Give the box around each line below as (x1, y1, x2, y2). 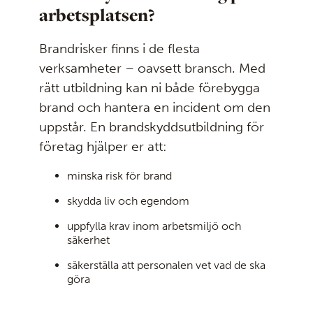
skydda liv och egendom (67, 194, 189, 208)
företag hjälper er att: (39, 138, 167, 154)
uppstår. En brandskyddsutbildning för (39, 118, 264, 135)
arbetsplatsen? (39, 2, 155, 27)
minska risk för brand (67, 169, 172, 183)
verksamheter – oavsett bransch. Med (39, 59, 265, 76)
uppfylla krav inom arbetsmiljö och (67, 219, 241, 233)
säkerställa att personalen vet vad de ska (67, 259, 265, 272)
